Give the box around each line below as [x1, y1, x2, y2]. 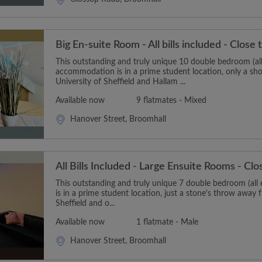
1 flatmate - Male [136, 218, 198, 226]
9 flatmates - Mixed [136, 96, 206, 105]
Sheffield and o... [56, 199, 115, 208]
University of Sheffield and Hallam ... [56, 77, 185, 86]
